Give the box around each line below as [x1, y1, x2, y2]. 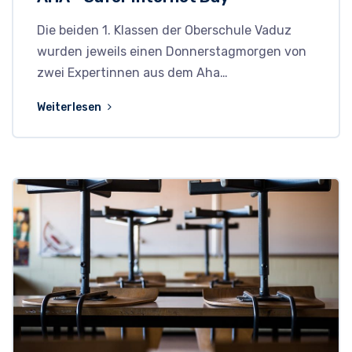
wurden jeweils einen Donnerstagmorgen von [37, 44, 306, 60]
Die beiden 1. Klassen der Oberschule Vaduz [37, 23, 291, 38]
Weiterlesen [37, 101, 104, 115]
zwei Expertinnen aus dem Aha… [37, 65, 228, 81]
